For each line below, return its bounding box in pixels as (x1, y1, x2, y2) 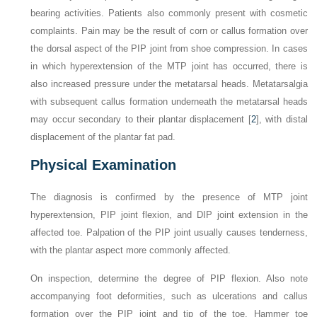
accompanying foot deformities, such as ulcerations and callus (30, 291, 308, 302)
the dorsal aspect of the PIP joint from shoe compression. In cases (30, 43, 308, 54)
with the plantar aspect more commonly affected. (30, 245, 231, 256)
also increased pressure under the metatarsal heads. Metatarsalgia (30, 79, 308, 90)
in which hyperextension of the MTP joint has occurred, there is (30, 61, 308, 72)
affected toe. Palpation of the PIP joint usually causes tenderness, (30, 227, 308, 238)
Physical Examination (30, 157, 177, 173)
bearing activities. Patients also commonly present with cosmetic (30, 8, 308, 19)
